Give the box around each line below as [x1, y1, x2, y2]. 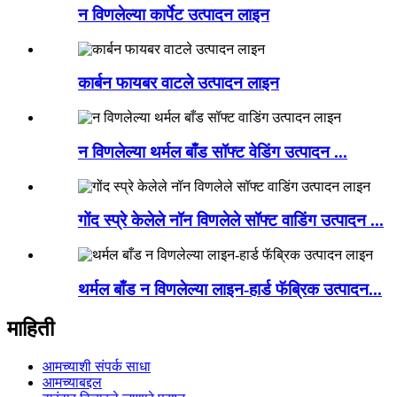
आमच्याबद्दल [43, 374, 102, 390]
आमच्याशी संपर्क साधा [43, 358, 151, 374]
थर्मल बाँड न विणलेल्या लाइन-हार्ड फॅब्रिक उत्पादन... [78, 279, 382, 299]
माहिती [7, 316, 54, 340]
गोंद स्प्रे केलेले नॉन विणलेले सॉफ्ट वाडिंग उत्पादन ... [78, 211, 384, 230]
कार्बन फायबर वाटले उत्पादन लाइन [78, 74, 279, 93]
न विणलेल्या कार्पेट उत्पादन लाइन [78, 4, 269, 24]
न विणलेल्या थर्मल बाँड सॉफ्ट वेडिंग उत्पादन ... [78, 142, 347, 161]
